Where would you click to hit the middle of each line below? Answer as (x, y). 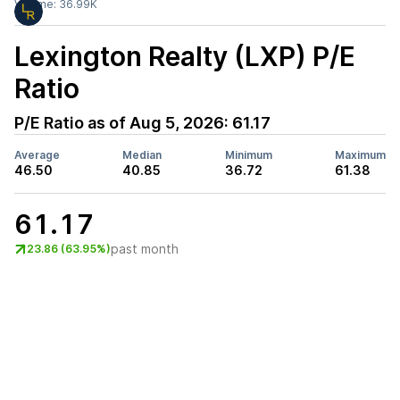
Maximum (360, 155)
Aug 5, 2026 (177, 123)
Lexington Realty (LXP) (160, 56)
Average (37, 155)
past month (145, 249)
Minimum (248, 155)
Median (142, 155)
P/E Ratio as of (72, 123)
